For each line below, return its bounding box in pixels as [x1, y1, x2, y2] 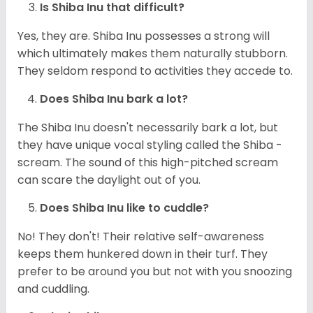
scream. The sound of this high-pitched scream [17, 154, 278, 170]
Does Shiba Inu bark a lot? [40, 90, 188, 107]
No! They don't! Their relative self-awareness [17, 228, 264, 245]
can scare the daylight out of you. [17, 171, 201, 188]
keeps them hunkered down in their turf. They [17, 245, 268, 262]
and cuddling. [17, 280, 89, 297]
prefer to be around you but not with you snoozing [17, 263, 292, 279]
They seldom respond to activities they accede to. [17, 62, 293, 79]
